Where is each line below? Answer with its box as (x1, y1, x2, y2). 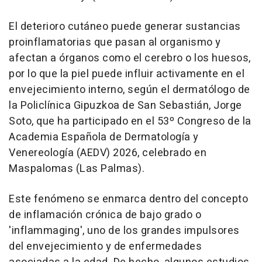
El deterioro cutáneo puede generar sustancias (9, 19, 241, 35)
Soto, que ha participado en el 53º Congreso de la (9, 113, 251, 130)
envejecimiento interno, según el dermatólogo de (9, 82, 250, 98)
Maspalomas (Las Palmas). (9, 161, 144, 177)
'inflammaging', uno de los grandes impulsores (9, 223, 240, 239)
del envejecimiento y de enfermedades (9, 239, 202, 255)
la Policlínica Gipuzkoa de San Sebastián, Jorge (9, 98, 242, 114)
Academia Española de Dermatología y (9, 129, 199, 146)
